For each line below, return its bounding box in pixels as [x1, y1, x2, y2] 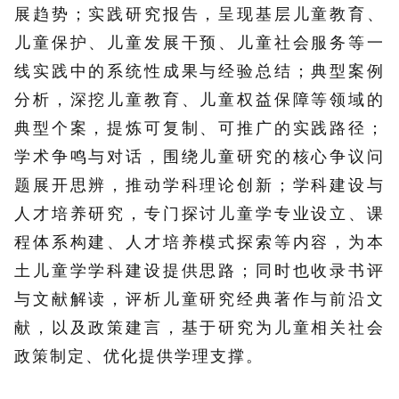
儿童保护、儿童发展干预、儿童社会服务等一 [14, 33, 385, 52]
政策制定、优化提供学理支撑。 [14, 346, 264, 365]
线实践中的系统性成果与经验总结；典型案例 [14, 61, 385, 80]
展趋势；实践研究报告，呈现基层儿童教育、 [14, 4, 385, 23]
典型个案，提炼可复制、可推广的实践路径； [14, 118, 385, 137]
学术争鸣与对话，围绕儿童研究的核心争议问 [14, 147, 385, 166]
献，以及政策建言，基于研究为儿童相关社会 [14, 318, 385, 337]
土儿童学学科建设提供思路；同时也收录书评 [14, 261, 385, 280]
